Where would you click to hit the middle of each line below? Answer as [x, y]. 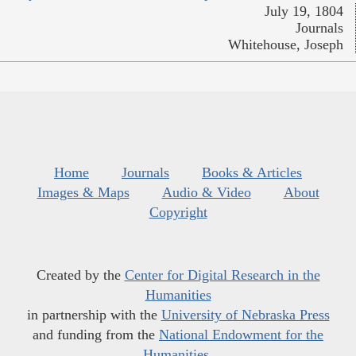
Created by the [80, 275]
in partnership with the [94, 315]
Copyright [178, 213]
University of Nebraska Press [245, 315]
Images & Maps [83, 193]
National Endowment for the [241, 335]
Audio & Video [206, 193]
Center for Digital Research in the [222, 275]
